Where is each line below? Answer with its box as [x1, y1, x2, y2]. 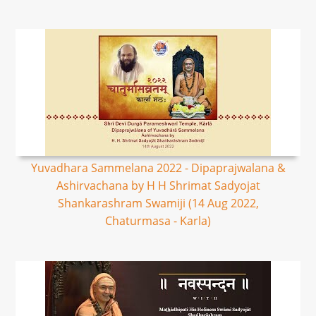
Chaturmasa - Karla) [105, 213, 211, 229]
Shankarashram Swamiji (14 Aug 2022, [57, 195, 259, 211]
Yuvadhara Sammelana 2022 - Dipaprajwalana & [30, 160, 286, 176]
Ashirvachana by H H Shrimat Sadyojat [56, 178, 260, 193]
